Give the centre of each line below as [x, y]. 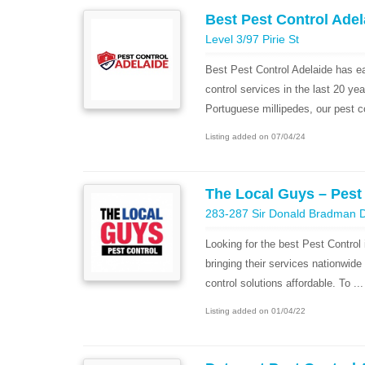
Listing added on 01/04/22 [255, 311]
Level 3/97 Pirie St [252, 39]
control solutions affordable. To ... [284, 283]
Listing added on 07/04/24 [255, 136]
